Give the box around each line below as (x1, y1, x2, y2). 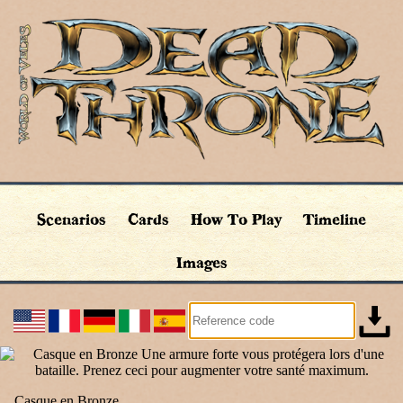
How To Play (191, 209, 282, 229)
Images (175, 252, 228, 273)
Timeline (303, 209, 366, 229)
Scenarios (37, 209, 106, 229)
